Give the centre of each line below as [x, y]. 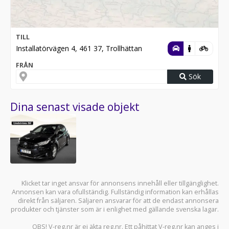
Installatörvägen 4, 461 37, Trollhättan [79, 48]
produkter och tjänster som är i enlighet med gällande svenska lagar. [115, 209]
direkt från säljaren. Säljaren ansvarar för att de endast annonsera [118, 200]
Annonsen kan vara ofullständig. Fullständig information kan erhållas [115, 192]
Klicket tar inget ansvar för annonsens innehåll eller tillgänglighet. [120, 183]
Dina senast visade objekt [75, 107]
